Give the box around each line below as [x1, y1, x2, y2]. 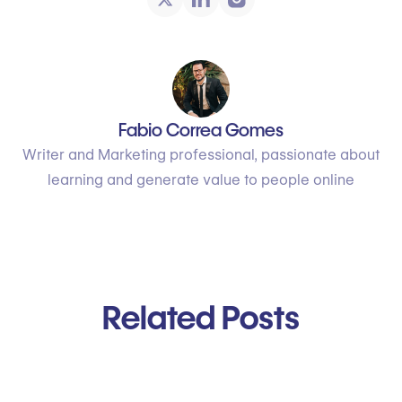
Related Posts [102, 297, 300, 337]
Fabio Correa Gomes [118, 118, 284, 141]
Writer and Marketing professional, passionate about [22, 145, 380, 163]
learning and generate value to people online [48, 170, 354, 188]
